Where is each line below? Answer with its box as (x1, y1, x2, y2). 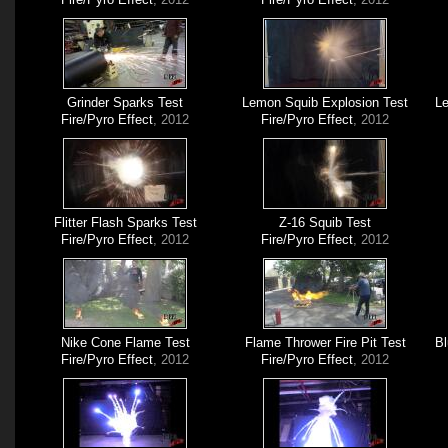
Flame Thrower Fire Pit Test (244, 335, 406, 350)
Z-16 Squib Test (279, 215, 372, 230)
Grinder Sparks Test (67, 95, 184, 110)
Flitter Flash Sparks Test (53, 215, 197, 230)
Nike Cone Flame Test (60, 335, 190, 350)
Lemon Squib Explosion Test (242, 95, 409, 110)
